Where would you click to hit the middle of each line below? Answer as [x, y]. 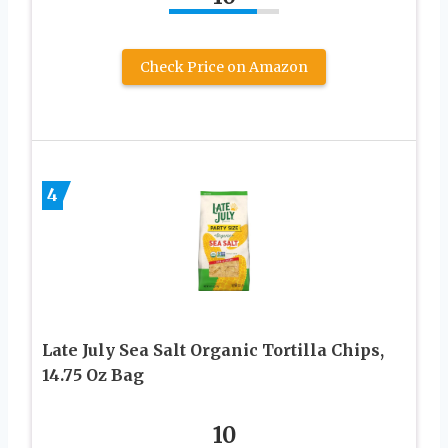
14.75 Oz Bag [93, 374]
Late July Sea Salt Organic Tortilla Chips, [213, 349]
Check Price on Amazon [224, 66]
